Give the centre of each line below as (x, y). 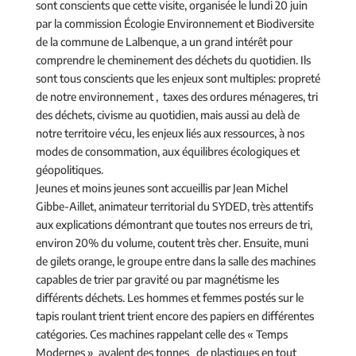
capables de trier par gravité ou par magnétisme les (157, 279)
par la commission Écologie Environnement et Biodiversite (174, 23)
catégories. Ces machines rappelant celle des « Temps (161, 334)
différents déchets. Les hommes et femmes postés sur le (169, 297)
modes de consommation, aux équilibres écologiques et (167, 151)
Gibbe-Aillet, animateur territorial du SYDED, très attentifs (174, 206)
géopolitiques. (69, 169)
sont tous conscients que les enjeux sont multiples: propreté (178, 78)
